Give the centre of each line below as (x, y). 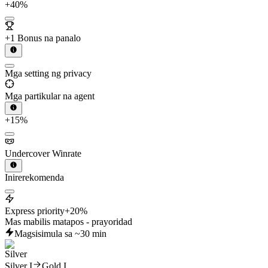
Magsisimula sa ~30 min (60, 234)
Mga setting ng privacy (48, 73)
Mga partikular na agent (50, 96)
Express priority (35, 211)
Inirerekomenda (34, 178)
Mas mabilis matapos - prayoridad (68, 222)
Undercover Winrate (43, 153)
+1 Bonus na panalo (43, 38)
